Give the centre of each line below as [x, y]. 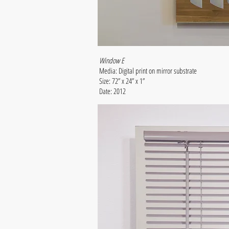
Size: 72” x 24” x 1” [123, 81]
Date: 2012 [113, 91]
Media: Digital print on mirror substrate [149, 71]
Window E [112, 60]
